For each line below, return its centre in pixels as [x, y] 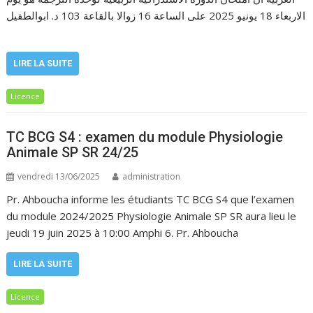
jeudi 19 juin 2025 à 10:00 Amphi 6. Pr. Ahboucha [123, 232]
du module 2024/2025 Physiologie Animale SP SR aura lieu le [152, 216]
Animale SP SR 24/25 [73, 152]
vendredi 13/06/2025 [59, 176]
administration [152, 176]
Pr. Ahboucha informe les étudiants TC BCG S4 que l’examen [151, 199]
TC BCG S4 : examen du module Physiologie [145, 137]
